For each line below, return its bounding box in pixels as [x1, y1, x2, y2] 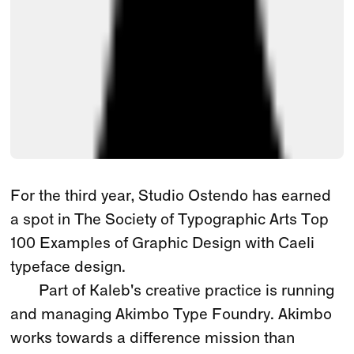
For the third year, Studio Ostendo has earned [10, 188, 332, 205]
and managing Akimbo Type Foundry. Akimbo [10, 307, 333, 323]
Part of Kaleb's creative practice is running [39, 283, 335, 299]
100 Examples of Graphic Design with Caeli [10, 235, 315, 252]
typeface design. [10, 259, 126, 276]
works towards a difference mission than [10, 330, 296, 347]
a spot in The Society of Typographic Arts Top [10, 212, 330, 228]
